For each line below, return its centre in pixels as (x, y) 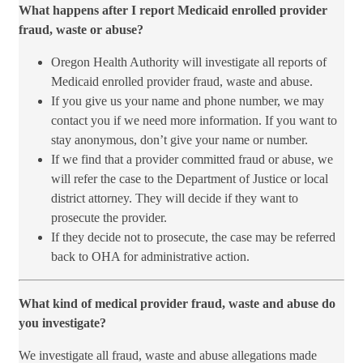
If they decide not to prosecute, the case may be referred (193, 237)
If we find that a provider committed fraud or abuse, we (192, 160)
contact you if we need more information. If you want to (194, 121)
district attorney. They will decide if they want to (175, 199)
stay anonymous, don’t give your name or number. (179, 140)
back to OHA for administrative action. (150, 257)
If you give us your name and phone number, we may (188, 101)
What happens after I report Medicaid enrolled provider (173, 11)
